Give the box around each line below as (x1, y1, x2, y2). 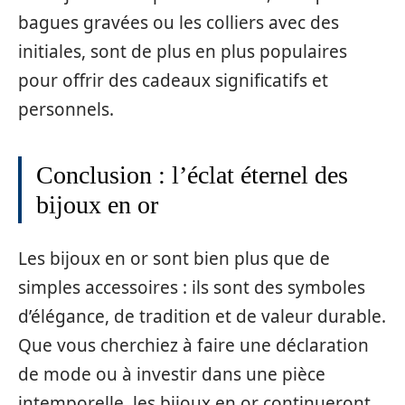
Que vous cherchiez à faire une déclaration (18, 333, 369, 357)
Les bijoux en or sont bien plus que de (18, 246, 330, 270)
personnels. (18, 98, 114, 122)
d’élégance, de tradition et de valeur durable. (18, 304, 386, 328)
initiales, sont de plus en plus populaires (18, 40, 347, 64)
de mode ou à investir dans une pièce (18, 362, 325, 386)
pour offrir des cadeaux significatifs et (18, 69, 328, 93)
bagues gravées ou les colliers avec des (18, 11, 339, 35)
